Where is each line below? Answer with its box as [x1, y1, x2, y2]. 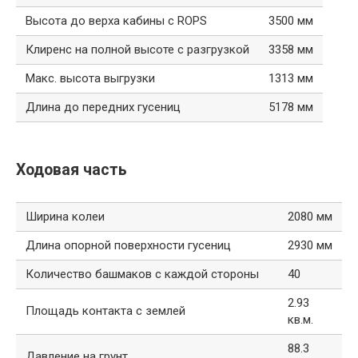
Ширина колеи [26, 209, 105, 224]
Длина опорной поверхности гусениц [26, 237, 231, 253]
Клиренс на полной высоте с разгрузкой [26, 42, 249, 57]
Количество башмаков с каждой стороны [26, 266, 259, 281]
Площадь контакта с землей [26, 303, 185, 318]
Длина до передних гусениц [26, 99, 181, 114]
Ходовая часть [16, 161, 127, 180]
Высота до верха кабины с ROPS [26, 13, 207, 28]
